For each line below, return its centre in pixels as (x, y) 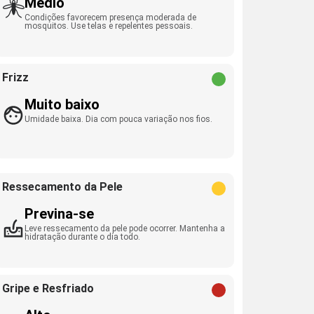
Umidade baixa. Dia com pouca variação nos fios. (119, 119)
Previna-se (60, 214)
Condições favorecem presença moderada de (111, 18)
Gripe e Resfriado (48, 288)
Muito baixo (62, 104)
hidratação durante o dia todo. (83, 237)
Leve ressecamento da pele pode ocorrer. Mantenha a (125, 228)
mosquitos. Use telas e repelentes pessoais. (109, 26)
